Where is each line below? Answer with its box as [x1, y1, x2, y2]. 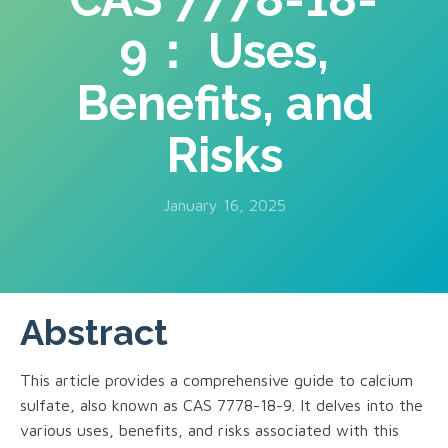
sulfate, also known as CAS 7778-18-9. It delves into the [20, 395, 423, 414]
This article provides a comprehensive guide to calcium [20, 370, 413, 389]
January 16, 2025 [162, 195, 286, 214]
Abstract [20, 310, 168, 353]
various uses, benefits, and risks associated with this [20, 420, 399, 439]
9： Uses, [119, 22, 329, 79]
